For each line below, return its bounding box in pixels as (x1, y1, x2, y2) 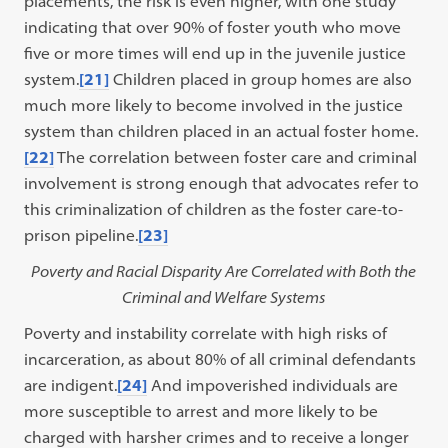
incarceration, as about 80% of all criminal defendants (24, 349, 417, 369)
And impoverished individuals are (147, 375, 399, 395)
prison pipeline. (24, 225, 139, 245)
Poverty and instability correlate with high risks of (24, 323, 388, 343)
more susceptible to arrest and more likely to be (24, 401, 379, 421)
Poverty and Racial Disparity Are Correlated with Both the (31, 261, 417, 281)
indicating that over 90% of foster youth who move (24, 17, 402, 37)
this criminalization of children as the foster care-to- (24, 199, 404, 219)
